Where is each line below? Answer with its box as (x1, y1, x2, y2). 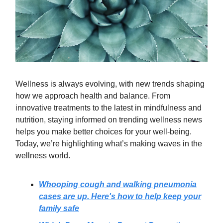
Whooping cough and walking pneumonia (39, 180, 197, 189)
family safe (39, 204, 79, 213)
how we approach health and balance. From (15, 91, 170, 100)
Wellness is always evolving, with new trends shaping (15, 79, 205, 88)
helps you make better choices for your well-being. (15, 127, 192, 136)
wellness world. (15, 151, 70, 160)
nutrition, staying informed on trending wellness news (15, 115, 202, 124)
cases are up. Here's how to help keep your (39, 192, 201, 201)
